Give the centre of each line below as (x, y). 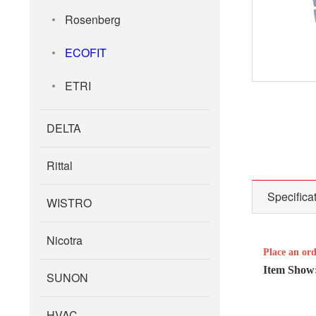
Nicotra (65, 240)
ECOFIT (86, 53)
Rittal (60, 165)
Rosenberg (93, 19)
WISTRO (69, 203)
